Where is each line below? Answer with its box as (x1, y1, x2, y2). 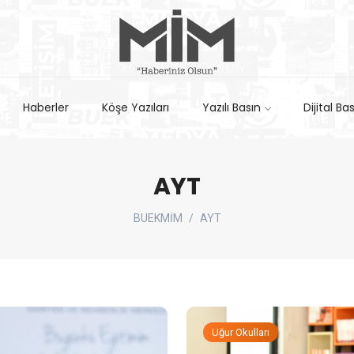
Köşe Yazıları (102, 100, 169, 116)
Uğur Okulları (212, 326, 269, 339)
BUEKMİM (133, 212, 183, 225)
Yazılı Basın (201, 100, 261, 116)
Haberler (23, 100, 70, 116)
